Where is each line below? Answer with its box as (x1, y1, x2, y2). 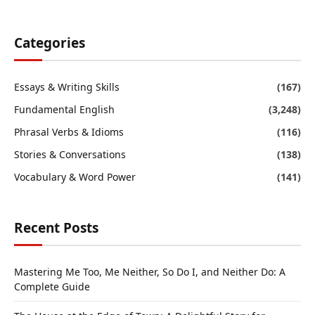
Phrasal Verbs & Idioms (14, 125, 124, 139)
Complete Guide (14, 280, 90, 294)
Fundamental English (14, 103, 115, 117)
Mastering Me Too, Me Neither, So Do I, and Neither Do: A (14, 265, 285, 279)
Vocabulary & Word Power (14, 170, 136, 184)
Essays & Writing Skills (14, 80, 120, 94)
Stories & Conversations (14, 148, 126, 162)
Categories (14, 34, 85, 53)
